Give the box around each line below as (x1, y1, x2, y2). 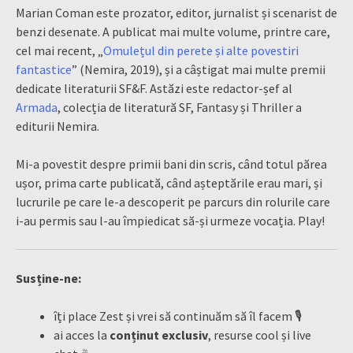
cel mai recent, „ (16, 42, 103, 58)
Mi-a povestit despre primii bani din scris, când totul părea (16, 155, 327, 172)
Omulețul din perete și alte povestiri (103, 42, 299, 58)
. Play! (293, 212, 325, 229)
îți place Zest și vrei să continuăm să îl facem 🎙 (54, 307, 302, 324)
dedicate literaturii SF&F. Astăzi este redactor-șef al (16, 80, 292, 96)
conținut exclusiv (110, 326, 208, 343)
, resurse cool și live (208, 326, 311, 343)
